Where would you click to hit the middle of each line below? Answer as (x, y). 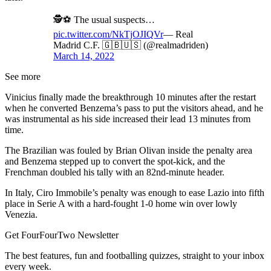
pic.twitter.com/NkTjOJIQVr (108, 34)
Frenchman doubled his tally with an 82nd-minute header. (115, 172)
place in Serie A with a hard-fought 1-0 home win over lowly (121, 203)
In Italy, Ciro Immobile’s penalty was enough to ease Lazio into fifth (135, 192)
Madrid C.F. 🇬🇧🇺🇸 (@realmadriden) (131, 45)
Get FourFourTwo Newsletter (62, 235)
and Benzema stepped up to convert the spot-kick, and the (115, 161)
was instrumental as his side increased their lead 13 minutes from (128, 119)
